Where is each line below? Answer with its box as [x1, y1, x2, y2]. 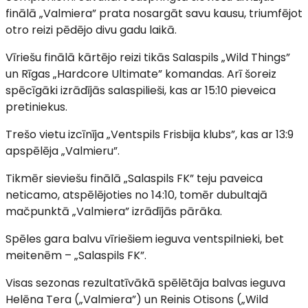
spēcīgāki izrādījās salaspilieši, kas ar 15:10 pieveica [5, 82, 276, 98]
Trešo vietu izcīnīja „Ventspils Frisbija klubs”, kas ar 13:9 [5, 126, 294, 142]
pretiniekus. [5, 99, 67, 115]
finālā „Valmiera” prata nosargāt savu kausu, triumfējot [5, 5, 302, 21]
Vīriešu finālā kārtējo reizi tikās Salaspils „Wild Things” [5, 49, 290, 65]
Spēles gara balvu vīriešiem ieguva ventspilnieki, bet [5, 231, 284, 247]
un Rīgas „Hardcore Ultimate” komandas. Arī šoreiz [5, 66, 276, 82]
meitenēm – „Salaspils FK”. [5, 247, 146, 263]
